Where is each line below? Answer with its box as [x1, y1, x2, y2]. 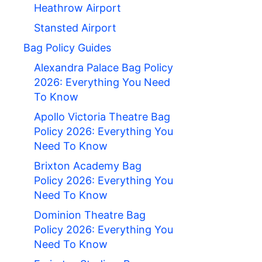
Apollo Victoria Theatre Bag [34, 111, 170, 123]
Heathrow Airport [34, 2, 121, 15]
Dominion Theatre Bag [34, 209, 146, 222]
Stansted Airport [34, 22, 116, 35]
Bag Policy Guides [23, 42, 111, 54]
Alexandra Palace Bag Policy [34, 61, 173, 74]
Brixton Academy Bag [34, 160, 142, 173]
